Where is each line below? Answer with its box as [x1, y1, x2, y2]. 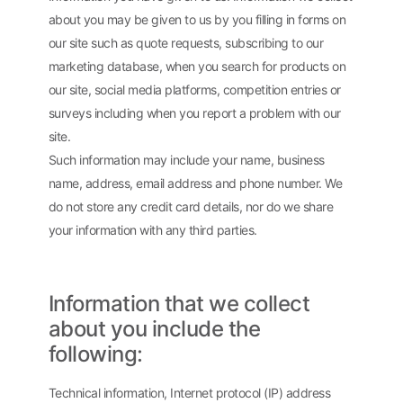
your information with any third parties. [48, 222, 257, 238]
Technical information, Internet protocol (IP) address [48, 385, 331, 401]
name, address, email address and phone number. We [48, 175, 343, 192]
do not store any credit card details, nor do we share [48, 199, 334, 215]
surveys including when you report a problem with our [48, 105, 341, 121]
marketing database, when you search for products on [48, 58, 346, 75]
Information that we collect [48, 291, 310, 318]
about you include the [48, 316, 261, 343]
